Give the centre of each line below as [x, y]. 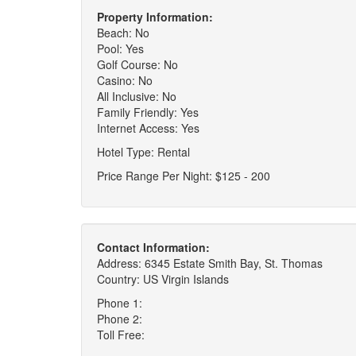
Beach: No [123, 33]
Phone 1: [120, 303]
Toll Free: [121, 335]
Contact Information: [153, 247]
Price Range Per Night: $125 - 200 [184, 176]
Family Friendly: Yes [148, 112]
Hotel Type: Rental [143, 152]
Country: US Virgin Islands [163, 279]
